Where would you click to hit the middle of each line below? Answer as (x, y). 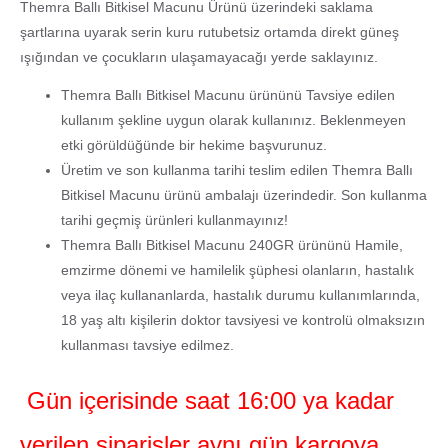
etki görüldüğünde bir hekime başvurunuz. (194, 146)
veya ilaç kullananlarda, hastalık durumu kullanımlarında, (241, 296)
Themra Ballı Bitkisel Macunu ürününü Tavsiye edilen (228, 96)
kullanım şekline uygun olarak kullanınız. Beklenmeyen (234, 121)
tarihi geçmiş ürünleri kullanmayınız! (175, 221)
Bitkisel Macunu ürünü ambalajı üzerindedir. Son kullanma (244, 196)
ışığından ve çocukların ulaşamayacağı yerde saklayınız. (199, 57)
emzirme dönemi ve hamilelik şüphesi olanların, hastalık (238, 271)
